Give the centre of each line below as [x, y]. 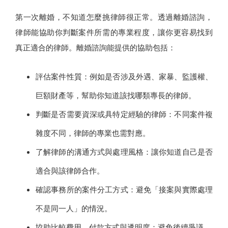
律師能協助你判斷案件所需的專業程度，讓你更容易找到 [114, 32]
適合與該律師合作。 [70, 171]
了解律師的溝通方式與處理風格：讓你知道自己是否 [124, 152]
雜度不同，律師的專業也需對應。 [93, 133]
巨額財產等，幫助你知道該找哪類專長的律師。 [116, 95]
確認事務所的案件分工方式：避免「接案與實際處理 [124, 190]
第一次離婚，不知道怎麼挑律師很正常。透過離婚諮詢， [114, 17]
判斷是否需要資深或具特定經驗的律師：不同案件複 [124, 114]
